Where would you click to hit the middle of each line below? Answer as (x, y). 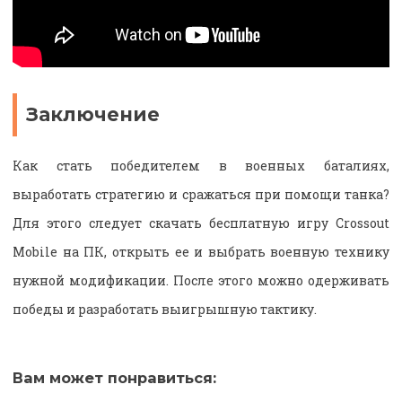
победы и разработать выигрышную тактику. (165, 310)
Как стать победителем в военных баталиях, (201, 166)
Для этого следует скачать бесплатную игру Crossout (201, 223)
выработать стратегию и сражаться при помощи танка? (201, 195)
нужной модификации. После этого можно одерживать (201, 281)
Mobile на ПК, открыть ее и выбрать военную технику (201, 252)
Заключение (93, 114)
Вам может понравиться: (114, 378)
